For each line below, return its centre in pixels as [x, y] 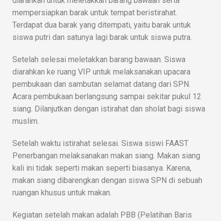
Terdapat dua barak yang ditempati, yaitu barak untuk [102, 25]
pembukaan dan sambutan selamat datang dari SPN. [101, 84]
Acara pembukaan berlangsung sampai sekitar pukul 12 [107, 96]
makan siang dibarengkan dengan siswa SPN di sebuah [107, 180]
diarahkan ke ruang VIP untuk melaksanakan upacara [101, 72]
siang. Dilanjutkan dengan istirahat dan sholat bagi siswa [109, 109]
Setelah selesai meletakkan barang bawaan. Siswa [99, 59]
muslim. [26, 121]
